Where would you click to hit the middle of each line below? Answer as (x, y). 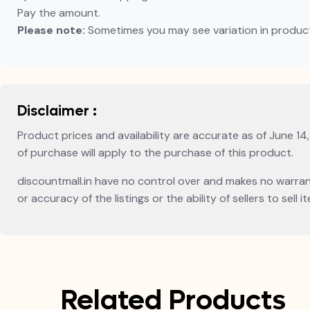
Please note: (51, 30)
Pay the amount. (59, 13)
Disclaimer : (57, 111)
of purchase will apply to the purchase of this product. (155, 153)
